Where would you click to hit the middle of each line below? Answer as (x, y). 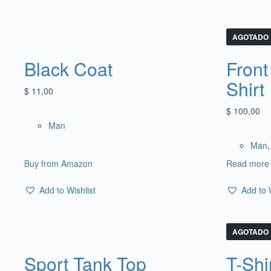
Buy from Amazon (58, 163)
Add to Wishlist (67, 190)
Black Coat (68, 68)
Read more (247, 163)
